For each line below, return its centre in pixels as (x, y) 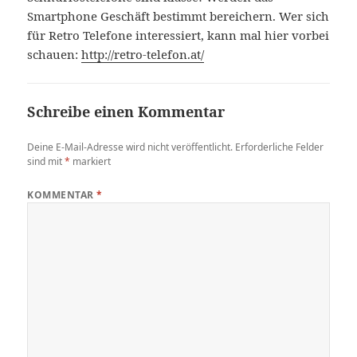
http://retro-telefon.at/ (143, 55)
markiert (91, 162)
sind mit (46, 162)
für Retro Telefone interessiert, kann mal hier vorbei (178, 35)
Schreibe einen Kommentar (126, 112)
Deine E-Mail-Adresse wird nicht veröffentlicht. (130, 147)
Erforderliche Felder (280, 147)
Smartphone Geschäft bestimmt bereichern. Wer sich (178, 16)
